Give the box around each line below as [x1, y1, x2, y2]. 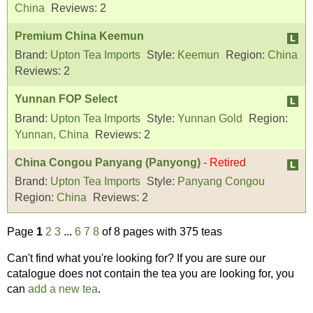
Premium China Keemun [15, 29, 144, 42]
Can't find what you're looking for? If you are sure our [7, 252, 265, 265]
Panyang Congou [177, 175, 265, 188]
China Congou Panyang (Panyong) [15, 156, 201, 168]
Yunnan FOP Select [15, 93, 117, 105]
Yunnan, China [15, 128, 89, 140]
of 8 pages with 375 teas [99, 226, 222, 238]
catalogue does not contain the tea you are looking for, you [7, 268, 294, 280]
